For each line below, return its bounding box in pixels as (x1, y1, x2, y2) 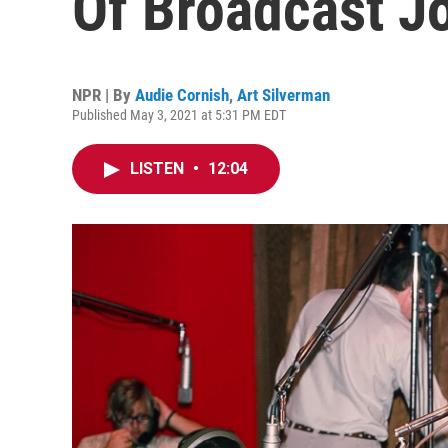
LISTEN (130, 159, 188, 178)
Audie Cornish (135, 85, 229, 105)
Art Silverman (237, 85, 330, 105)
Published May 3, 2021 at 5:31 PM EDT (72, 107, 286, 123)
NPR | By (72, 85, 135, 105)
